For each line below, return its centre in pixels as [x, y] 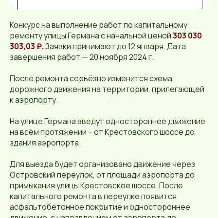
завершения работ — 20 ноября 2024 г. [82, 57]
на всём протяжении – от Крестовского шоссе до [102, 132]
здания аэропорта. [45, 143]
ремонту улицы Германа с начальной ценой [91, 36]
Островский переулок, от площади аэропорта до [102, 175]
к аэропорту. [34, 100]
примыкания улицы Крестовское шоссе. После [96, 186]
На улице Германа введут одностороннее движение [108, 121]
